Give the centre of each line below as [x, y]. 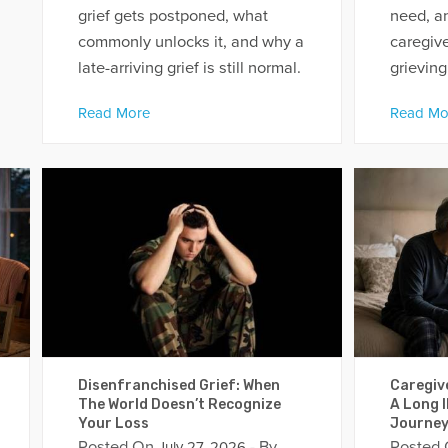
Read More [113, 113]
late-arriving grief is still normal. [189, 67]
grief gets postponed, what [172, 15]
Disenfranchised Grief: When [178, 385]
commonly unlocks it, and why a [190, 41]
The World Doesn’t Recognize [179, 404]
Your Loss [113, 423]
